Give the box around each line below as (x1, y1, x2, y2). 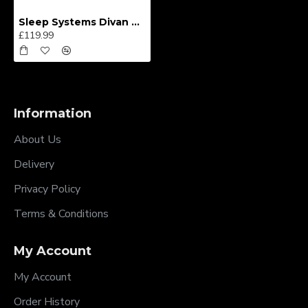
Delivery (14, 157, 54, 172)
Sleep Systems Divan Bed (131, 16, 140, 28)
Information (14, 106, 91, 121)
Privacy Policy (14, 181, 80, 197)
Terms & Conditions (14, 206, 109, 221)
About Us (14, 132, 61, 147)
